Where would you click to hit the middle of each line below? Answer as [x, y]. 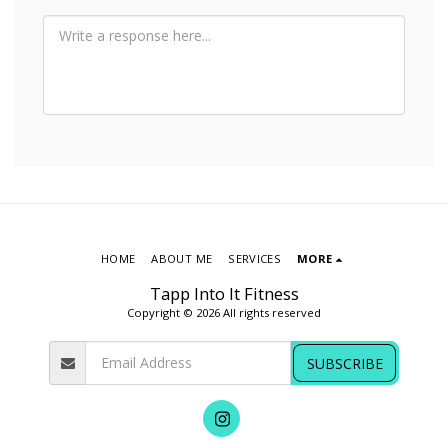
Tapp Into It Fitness [224, 294]
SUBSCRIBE [344, 363]
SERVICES [255, 259]
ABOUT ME [182, 259]
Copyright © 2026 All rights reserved [224, 313]
